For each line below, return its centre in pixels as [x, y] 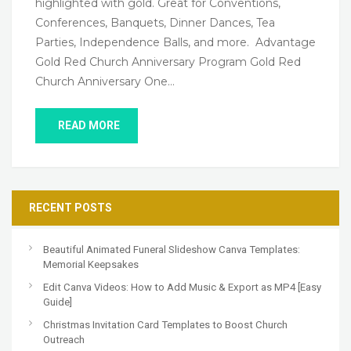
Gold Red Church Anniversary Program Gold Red [168, 62]
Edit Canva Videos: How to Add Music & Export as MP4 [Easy [182, 288]
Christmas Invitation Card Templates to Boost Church [165, 325]
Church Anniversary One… [105, 82]
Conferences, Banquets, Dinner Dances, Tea [155, 23]
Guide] [58, 302]
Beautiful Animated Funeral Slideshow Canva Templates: [172, 250]
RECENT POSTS [71, 208]
